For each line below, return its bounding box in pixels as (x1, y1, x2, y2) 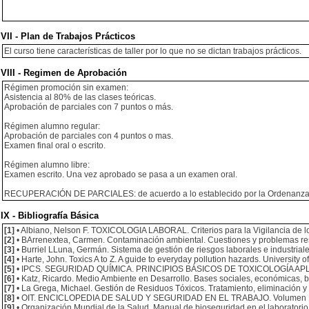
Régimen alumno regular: (4, 121, 100, 131)
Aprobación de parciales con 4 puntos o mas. (4, 131, 173, 141)
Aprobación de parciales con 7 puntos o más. (4, 102, 173, 112)
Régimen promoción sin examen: (4, 83, 128, 92)
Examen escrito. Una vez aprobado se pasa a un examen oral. (4, 170, 237, 179)
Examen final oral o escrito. (4, 141, 106, 150)
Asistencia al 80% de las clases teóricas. (4, 92, 156, 102)
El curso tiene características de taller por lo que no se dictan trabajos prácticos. (4, 46, 301, 56)
